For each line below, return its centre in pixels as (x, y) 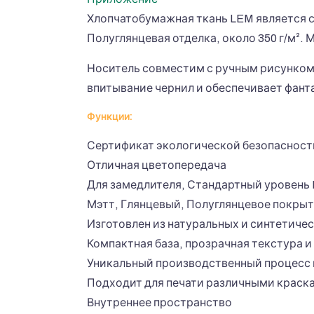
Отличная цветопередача (157, 165)
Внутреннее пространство (159, 302)
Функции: (110, 117)
